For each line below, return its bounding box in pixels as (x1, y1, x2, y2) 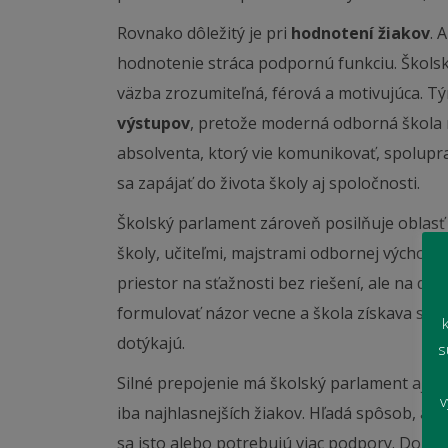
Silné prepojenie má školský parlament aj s (117, 372, 441, 394)
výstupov (117, 112, 190, 134)
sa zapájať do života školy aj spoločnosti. (117, 172, 420, 194)
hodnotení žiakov (291, 22, 430, 44)
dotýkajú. (117, 332, 185, 354)
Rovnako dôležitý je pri (117, 22, 291, 44)
